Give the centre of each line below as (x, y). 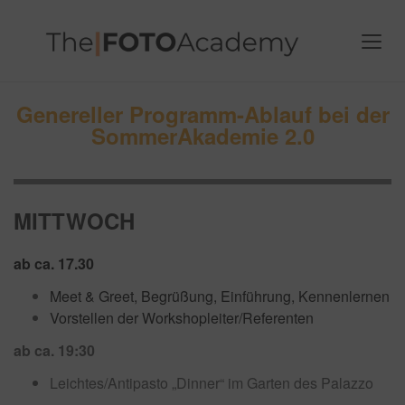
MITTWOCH (74, 221)
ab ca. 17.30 (56, 264)
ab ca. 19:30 (54, 350)
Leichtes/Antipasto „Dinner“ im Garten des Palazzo (212, 383)
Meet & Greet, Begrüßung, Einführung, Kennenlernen (220, 296)
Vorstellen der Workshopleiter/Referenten (182, 318)
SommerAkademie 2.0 (202, 136)
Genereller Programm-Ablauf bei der (202, 114)
